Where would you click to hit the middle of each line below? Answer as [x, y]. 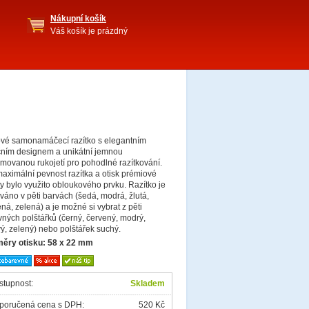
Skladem [148, 284]
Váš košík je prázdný [89, 31]
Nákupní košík [78, 19]
